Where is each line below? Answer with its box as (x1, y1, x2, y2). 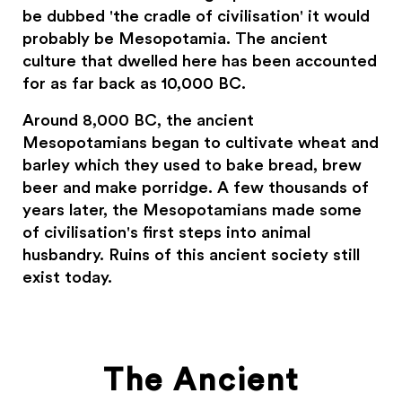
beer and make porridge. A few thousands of (22, 179, 370, 197)
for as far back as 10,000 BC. (22, 75, 247, 92)
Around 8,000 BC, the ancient (22, 112, 255, 129)
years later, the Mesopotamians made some (22, 202, 363, 219)
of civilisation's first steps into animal (22, 224, 311, 241)
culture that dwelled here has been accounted (22, 53, 378, 70)
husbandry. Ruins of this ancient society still (22, 247, 361, 264)
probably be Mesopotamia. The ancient (22, 31, 328, 48)
